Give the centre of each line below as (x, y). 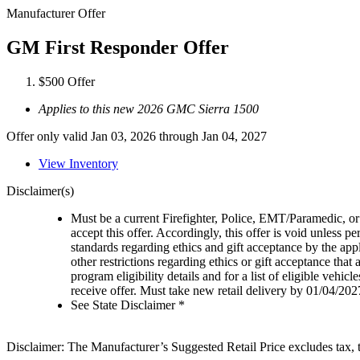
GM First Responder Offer (118, 47)
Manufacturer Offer (56, 13)
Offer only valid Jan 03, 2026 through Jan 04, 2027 (137, 136)
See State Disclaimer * (128, 305)
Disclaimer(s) (40, 190)
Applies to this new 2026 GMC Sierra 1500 (149, 108)
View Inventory (78, 163)
